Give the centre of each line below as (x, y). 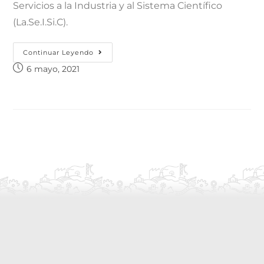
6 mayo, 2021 (53, 69)
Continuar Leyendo (59, 52)
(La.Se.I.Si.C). (41, 22)
